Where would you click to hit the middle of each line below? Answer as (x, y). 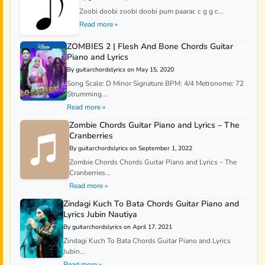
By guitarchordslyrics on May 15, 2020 (120, 70)
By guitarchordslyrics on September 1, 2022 (130, 148)
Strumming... (87, 94)
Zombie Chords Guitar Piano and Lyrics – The (154, 125)
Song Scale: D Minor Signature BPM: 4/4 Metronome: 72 (155, 84)
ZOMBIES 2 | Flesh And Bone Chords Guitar (150, 47)
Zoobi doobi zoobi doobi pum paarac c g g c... (151, 12)
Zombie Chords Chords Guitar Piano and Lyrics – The (153, 162)
